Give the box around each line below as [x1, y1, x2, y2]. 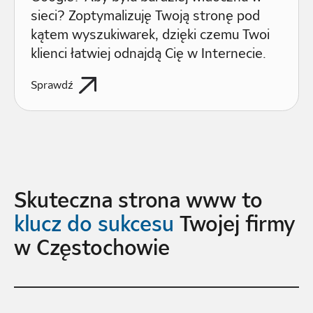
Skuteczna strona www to [13, 184, 263, 216]
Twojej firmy [173, 208, 296, 240]
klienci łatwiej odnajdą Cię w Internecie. [31, 43, 267, 64]
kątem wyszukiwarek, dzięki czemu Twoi [31, 24, 270, 45]
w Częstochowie [13, 231, 170, 263]
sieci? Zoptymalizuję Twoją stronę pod [31, 6, 261, 26]
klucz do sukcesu [13, 208, 174, 240]
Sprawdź [31, 77, 74, 94]
